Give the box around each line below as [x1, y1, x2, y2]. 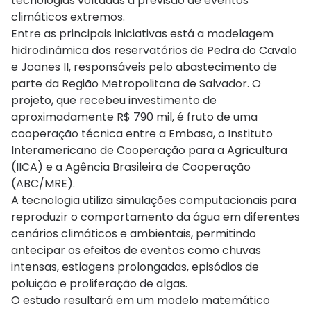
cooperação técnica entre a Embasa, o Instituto [11, 125, 273, 142]
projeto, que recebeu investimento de [11, 92, 217, 108]
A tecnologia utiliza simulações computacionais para [11, 192, 296, 208]
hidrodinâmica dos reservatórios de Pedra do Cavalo [11, 42, 297, 58]
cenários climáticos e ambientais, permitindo [11, 225, 256, 242]
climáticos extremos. [11, 8, 125, 25]
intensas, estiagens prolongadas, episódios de [11, 258, 259, 275]
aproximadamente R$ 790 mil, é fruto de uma [11, 108, 258, 125]
